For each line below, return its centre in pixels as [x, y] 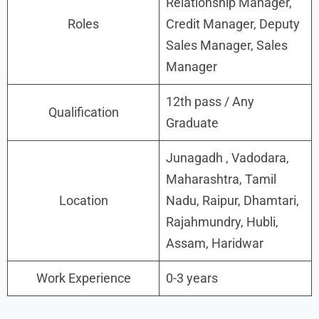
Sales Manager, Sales [227, 45]
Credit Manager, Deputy [233, 23]
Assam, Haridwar [215, 243]
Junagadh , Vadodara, [228, 157]
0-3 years [192, 278]
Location [83, 200]
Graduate [192, 122]
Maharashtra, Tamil [221, 179]
